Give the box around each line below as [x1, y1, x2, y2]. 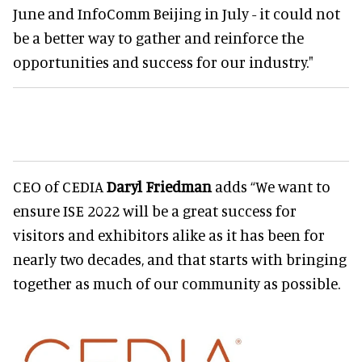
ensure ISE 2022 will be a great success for [13, 200, 297, 220]
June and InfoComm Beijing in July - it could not [13, 3, 340, 23]
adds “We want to [212, 176, 330, 196]
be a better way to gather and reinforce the [13, 27, 304, 47]
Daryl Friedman [107, 176, 212, 196]
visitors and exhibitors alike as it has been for [13, 225, 325, 244]
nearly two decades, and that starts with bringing [13, 249, 347, 268]
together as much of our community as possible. [13, 273, 340, 293]
